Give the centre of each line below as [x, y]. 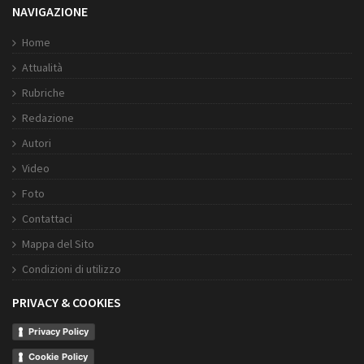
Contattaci [47, 219]
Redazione [48, 118]
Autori [37, 143]
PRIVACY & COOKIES [67, 303]
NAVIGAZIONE [50, 12]
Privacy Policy [58, 332]
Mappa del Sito [58, 244]
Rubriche [43, 93]
